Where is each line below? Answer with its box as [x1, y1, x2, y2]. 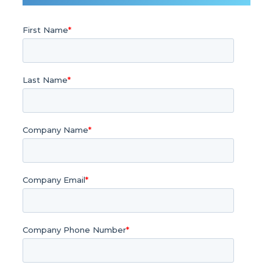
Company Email [23, 175, 86, 185]
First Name [23, 25, 69, 35]
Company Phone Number [23, 225, 127, 235]
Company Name [23, 125, 89, 135]
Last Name [23, 75, 68, 85]
